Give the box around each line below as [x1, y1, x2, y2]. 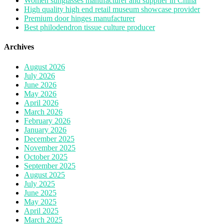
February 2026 [24, 116, 70, 125]
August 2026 [24, 62, 65, 71]
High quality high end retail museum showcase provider [24, 5, 200, 14]
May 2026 [24, 89, 56, 98]
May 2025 [24, 197, 56, 206]
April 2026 [24, 98, 58, 107]
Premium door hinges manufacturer [24, 14, 135, 23]
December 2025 [24, 134, 74, 143]
